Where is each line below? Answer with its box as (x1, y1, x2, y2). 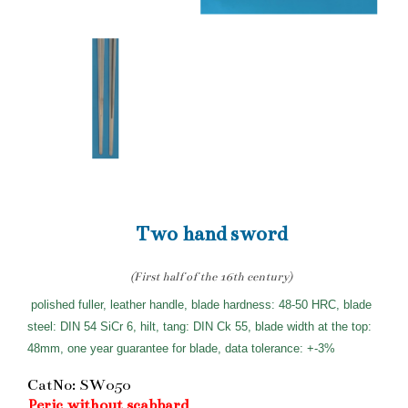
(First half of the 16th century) (129, 269, 292, 284)
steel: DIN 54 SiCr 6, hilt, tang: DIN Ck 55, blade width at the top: (27, 319, 372, 333)
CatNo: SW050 (27, 375, 130, 394)
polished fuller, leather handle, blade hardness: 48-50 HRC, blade (31, 297, 372, 311)
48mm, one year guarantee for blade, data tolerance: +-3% (27, 341, 339, 355)
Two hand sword (135, 220, 287, 246)
